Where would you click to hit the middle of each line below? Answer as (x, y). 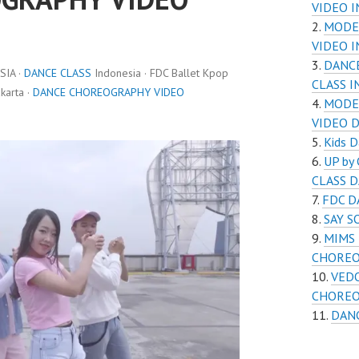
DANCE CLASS (58, 73)
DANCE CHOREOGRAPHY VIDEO (109, 92)
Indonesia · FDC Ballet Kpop (160, 73)
